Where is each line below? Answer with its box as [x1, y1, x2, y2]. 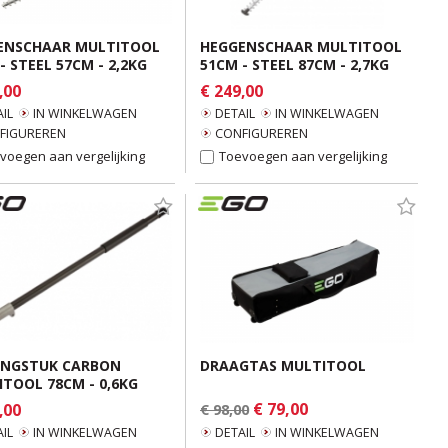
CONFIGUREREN [215, 125, 308, 142]
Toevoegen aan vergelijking [219, 147, 387, 165]
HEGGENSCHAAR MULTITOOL [200, 37, 402, 56]
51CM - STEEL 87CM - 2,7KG [200, 55, 389, 74]
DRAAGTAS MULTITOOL [200, 356, 366, 375]
